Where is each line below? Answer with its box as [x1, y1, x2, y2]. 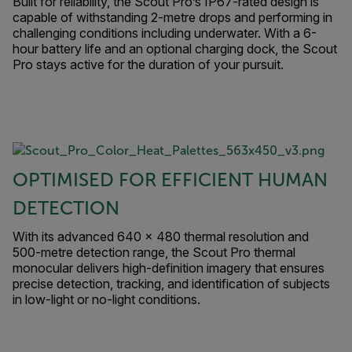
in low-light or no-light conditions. [13, 291, 200, 308]
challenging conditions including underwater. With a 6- [13, 25, 317, 42]
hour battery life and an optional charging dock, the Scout [13, 41, 337, 57]
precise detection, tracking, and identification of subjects [13, 276, 330, 292]
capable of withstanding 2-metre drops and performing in [13, 9, 332, 26]
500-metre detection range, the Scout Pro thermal [13, 244, 295, 261]
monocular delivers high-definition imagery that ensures [13, 260, 324, 277]
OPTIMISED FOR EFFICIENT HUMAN [13, 170, 328, 191]
